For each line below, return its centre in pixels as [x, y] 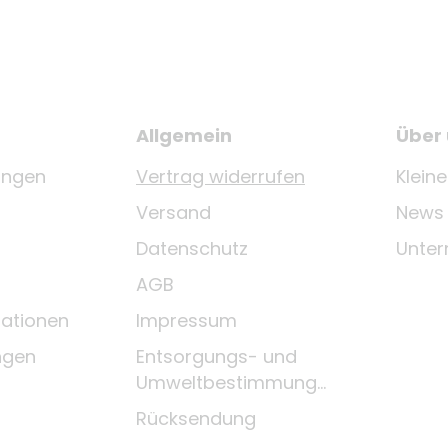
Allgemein [184, 136]
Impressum [186, 321]
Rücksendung [196, 419]
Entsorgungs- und [216, 357]
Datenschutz [192, 249]
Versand [173, 213]
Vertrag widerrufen [220, 177]
